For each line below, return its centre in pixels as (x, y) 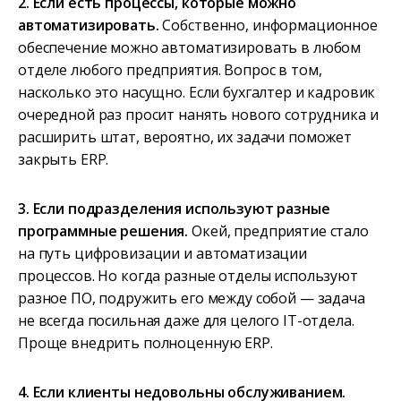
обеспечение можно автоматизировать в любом (190, 48)
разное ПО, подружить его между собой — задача (192, 299)
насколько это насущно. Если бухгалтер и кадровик (197, 93)
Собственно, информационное (268, 26)
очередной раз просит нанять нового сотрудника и (198, 115)
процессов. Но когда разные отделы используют (188, 276)
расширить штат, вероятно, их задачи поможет (185, 137)
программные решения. (103, 231)
